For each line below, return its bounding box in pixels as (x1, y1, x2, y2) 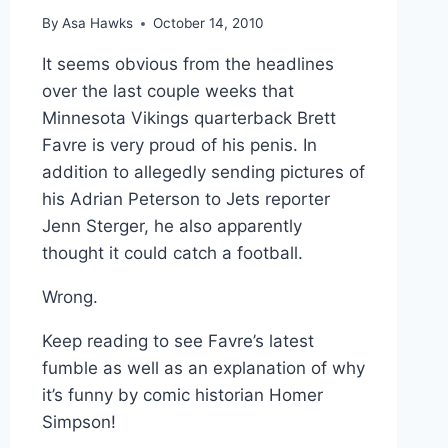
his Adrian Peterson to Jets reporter (41, 189, 330, 210)
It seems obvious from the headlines (41, 54, 334, 75)
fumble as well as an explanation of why (41, 358, 365, 379)
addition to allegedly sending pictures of (41, 162, 365, 183)
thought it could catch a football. (41, 243, 303, 264)
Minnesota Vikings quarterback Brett (41, 108, 336, 129)
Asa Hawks (61, 15, 133, 32)
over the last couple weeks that (41, 81, 294, 102)
